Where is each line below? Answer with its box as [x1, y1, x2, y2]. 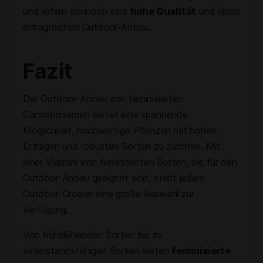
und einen [196, 5, 240, 17]
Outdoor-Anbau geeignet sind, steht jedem [23, 172, 205, 184]
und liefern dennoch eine [23, 5, 130, 17]
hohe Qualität [130, 5, 197, 17]
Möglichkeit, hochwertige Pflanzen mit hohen [23, 124, 217, 136]
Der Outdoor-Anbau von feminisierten [23, 93, 183, 104]
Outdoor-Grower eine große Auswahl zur [23, 188, 194, 200]
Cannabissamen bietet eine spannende [23, 109, 188, 120]
